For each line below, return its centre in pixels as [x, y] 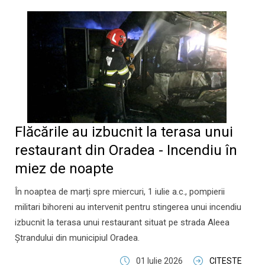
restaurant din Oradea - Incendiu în [126, 150]
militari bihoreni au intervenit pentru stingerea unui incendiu [128, 207]
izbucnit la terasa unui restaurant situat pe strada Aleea [122, 222]
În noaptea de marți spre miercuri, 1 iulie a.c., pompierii [120, 192]
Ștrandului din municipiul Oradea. [77, 238]
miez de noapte [64, 169]
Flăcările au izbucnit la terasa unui [124, 132]
